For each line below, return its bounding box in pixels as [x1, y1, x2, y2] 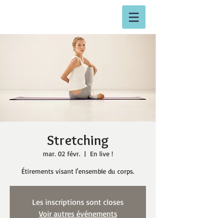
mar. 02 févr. [43, 149, 80, 158]
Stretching [47, 132, 109, 148]
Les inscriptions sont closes [32, 197, 124, 207]
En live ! [90, 149, 113, 158]
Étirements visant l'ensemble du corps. [21, 167, 134, 175]
